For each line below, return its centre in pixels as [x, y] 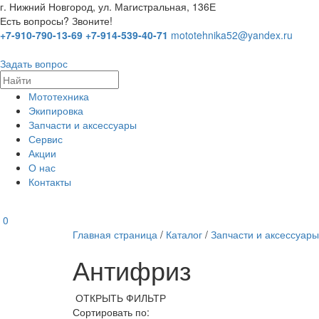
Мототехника [59, 96]
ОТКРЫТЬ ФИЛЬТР [121, 298]
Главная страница [115, 235]
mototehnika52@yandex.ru [232, 35]
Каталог [184, 235]
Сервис [46, 138]
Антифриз [132, 270]
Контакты [50, 181]
